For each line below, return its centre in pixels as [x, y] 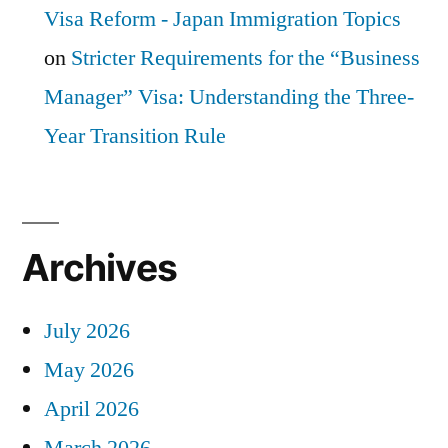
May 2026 [89, 369]
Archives [100, 267]
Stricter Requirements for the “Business [245, 57]
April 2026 [91, 408]
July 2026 [87, 330]
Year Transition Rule [135, 135]
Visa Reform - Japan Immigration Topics [222, 18]
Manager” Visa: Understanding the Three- [229, 96]
